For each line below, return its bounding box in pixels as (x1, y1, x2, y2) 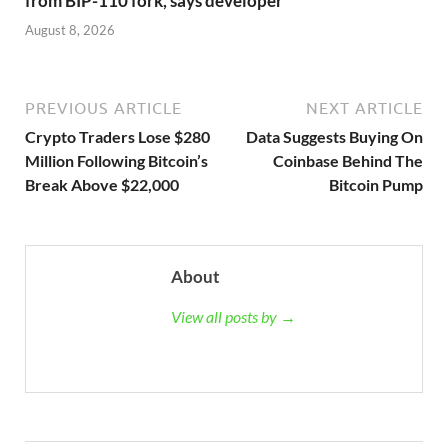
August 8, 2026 (25, 21, 115, 38)
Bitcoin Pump (329, 174, 423, 194)
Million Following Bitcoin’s (25, 150, 208, 170)
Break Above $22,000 (25, 174, 179, 194)
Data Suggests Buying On (246, 126, 423, 146)
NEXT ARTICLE (306, 98, 423, 117)
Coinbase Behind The (273, 150, 423, 170)
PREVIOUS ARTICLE (25, 98, 182, 117)
